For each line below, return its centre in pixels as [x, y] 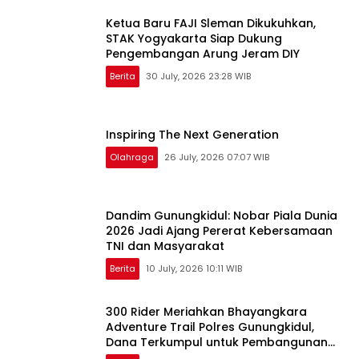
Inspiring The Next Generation [192, 135]
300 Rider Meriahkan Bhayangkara [206, 312]
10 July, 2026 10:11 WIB [194, 269]
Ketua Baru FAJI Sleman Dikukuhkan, [211, 24]
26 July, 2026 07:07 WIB [217, 157]
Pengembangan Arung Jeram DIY [203, 54]
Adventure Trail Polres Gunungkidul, [210, 327]
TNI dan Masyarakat [165, 246]
